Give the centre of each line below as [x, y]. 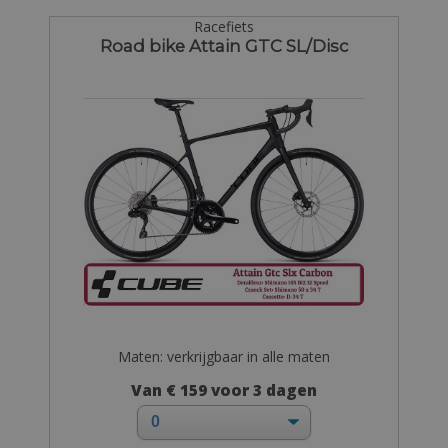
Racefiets [223, 27]
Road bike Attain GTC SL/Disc [223, 46]
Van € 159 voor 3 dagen [223, 390]
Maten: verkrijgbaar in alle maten [223, 357]
